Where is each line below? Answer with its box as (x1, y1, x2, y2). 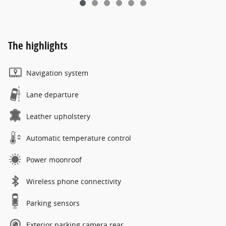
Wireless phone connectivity (26, 177, 121, 187)
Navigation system (26, 68, 88, 78)
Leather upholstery (26, 111, 90, 122)
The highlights (8, 38, 68, 53)
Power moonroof (26, 155, 82, 165)
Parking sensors (26, 198, 80, 208)
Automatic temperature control (26, 133, 131, 143)
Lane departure (26, 90, 79, 100)
